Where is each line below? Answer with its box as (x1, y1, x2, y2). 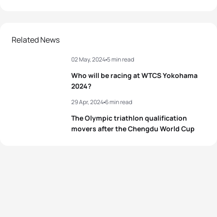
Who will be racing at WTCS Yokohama (71, 71, 198, 80)
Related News (12, 34, 60, 45)
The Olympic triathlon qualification (71, 113, 187, 123)
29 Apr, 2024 (71, 98, 104, 106)
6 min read (105, 98, 132, 106)
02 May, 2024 (71, 55, 106, 63)
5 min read (107, 55, 134, 63)
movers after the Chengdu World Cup (71, 124, 195, 133)
